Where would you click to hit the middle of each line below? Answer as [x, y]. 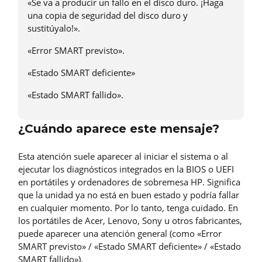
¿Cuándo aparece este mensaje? [119, 129]
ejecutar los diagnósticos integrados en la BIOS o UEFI [126, 169]
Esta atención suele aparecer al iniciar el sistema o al [123, 156]
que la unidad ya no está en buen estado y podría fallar [129, 195]
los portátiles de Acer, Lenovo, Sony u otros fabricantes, [130, 221]
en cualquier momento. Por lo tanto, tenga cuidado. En [128, 208]
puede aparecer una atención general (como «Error [120, 234]
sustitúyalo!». [54, 28]
